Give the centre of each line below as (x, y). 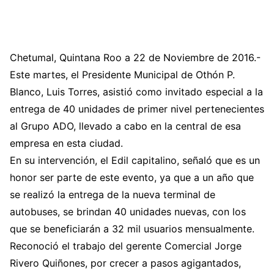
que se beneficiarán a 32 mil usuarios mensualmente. (132, 229)
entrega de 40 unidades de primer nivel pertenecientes (137, 109)
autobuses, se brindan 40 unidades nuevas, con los (128, 212)
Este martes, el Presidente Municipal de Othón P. (122, 75)
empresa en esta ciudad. (66, 143)
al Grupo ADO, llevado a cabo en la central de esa (125, 126)
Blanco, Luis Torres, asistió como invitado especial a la (136, 92)
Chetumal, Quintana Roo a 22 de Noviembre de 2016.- (135, 57)
